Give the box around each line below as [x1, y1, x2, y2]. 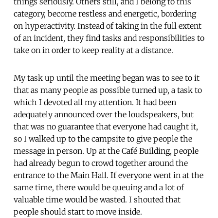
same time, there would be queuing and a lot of [14, 182, 184, 192]
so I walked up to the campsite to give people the [14, 133, 192, 144]
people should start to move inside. [14, 206, 142, 217]
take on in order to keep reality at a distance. [14, 45, 173, 55]
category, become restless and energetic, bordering [14, 8, 196, 18]
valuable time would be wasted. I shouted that [14, 194, 181, 204]
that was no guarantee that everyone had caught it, [14, 121, 198, 131]
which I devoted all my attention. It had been [14, 97, 176, 107]
